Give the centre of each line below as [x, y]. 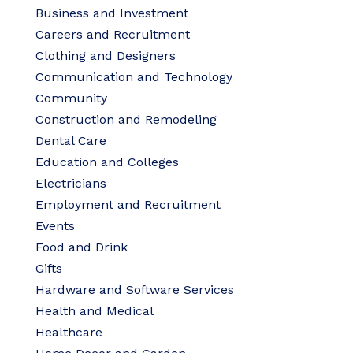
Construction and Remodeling [126, 119]
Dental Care [71, 141]
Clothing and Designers [105, 56]
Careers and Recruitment [112, 34]
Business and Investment [111, 13]
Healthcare [69, 332]
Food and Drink [81, 247]
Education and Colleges [107, 162]
